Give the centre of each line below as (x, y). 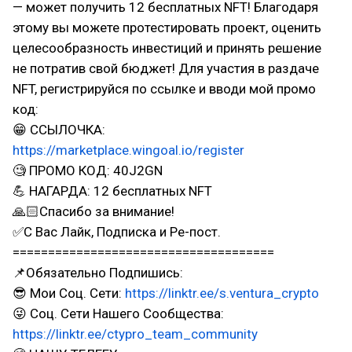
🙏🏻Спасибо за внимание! (93, 211)
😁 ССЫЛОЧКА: (59, 130)
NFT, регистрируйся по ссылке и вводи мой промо (164, 89)
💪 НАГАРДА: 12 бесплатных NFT (112, 191)
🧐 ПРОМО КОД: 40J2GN (88, 170)
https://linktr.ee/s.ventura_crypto (222, 293)
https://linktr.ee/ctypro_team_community (135, 334)
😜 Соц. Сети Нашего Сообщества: (118, 313)
